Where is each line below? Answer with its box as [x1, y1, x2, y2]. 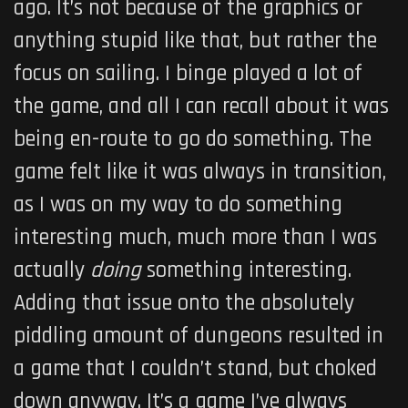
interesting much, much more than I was [14, 223, 377, 253]
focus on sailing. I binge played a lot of [14, 59, 362, 89]
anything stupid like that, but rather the [14, 26, 377, 56]
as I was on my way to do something [14, 190, 342, 220]
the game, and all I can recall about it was [14, 92, 389, 122]
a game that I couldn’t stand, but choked [14, 354, 377, 384]
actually [14, 256, 90, 286]
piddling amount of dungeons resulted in [14, 321, 383, 352]
